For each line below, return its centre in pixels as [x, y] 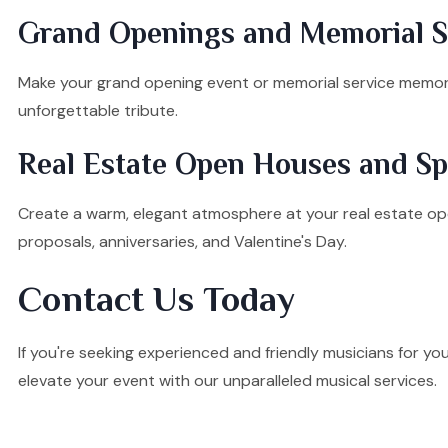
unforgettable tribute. [98, 110]
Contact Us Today [156, 298]
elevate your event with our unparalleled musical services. [227, 380]
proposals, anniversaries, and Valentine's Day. [182, 241]
